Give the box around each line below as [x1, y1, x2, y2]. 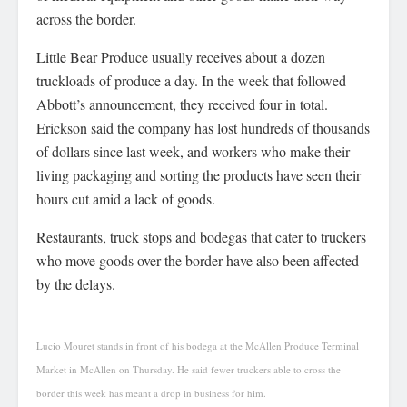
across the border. [36, 9, 136, 29]
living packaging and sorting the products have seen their [36, 165, 361, 185]
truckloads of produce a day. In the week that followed [36, 71, 346, 91]
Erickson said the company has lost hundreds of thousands [36, 118, 370, 138]
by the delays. [36, 274, 115, 294]
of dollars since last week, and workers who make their [36, 142, 350, 162]
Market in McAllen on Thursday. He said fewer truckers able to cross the [36, 362, 341, 377]
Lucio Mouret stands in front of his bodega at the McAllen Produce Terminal [36, 339, 359, 353]
